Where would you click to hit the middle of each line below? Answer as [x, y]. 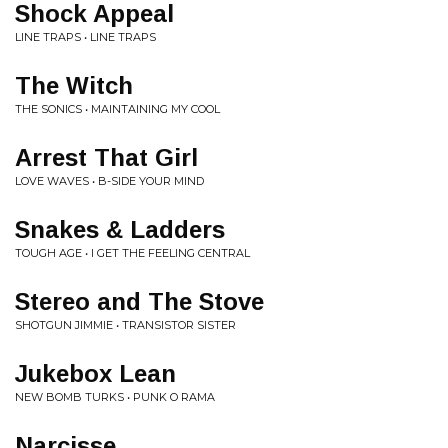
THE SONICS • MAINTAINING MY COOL [117, 109]
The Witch [74, 85]
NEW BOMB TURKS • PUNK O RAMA [115, 397]
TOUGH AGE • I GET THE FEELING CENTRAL [132, 253]
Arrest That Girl [106, 157]
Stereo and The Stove [139, 301]
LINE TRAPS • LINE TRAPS [85, 37]
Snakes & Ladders [120, 229]
